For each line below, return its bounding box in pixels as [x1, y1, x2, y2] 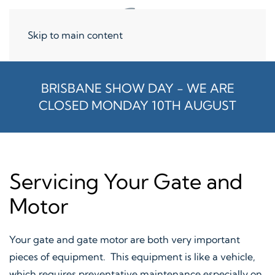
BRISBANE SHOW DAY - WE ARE [41, 80, 234, 96]
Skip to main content [28, 29, 123, 41]
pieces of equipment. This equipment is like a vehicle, [9, 250, 255, 263]
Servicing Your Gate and [9, 168, 242, 195]
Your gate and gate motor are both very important [9, 233, 240, 246]
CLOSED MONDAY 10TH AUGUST [39, 98, 236, 113]
